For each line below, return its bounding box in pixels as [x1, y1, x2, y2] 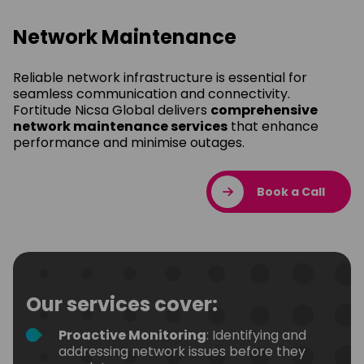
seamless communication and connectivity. [13, 84, 290, 103]
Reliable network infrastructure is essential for [13, 67, 307, 87]
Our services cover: [26, 290, 218, 318]
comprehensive [210, 100, 318, 119]
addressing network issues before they [58, 341, 305, 361]
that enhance [227, 116, 318, 136]
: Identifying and [206, 325, 306, 344]
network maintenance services [13, 116, 227, 136]
